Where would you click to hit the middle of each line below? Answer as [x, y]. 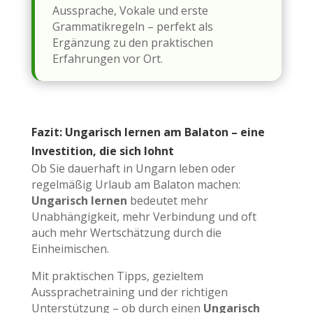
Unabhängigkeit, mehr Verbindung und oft [144, 216]
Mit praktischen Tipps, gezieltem [117, 276]
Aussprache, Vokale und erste [130, 10]
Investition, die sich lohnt [102, 151]
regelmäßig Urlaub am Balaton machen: [136, 184]
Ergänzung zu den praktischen [132, 42]
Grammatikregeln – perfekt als [132, 26]
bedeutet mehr [167, 200]
